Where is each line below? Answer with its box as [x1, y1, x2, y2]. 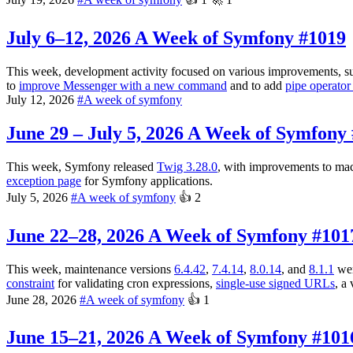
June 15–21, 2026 [6, 327, 144, 348]
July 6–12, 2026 [6, 28, 131, 49]
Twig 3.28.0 [157, 159, 217, 173]
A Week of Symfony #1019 [131, 28, 346, 49]
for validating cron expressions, [54, 276, 216, 290]
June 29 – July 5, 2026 [6, 122, 184, 143]
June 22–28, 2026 [6, 225, 144, 246]
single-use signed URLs [216, 276, 335, 290]
